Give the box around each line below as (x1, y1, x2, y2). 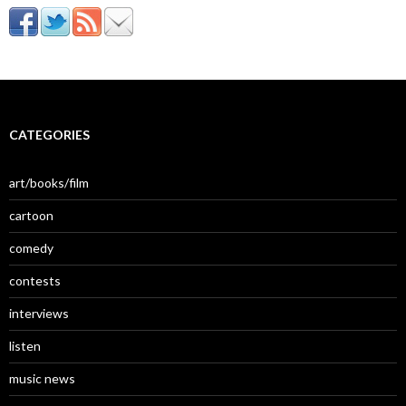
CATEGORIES (9, 127, 90, 143)
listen (9, 338, 41, 354)
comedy (9, 240, 53, 256)
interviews (9, 305, 69, 322)
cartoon (9, 208, 53, 224)
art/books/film (9, 175, 89, 191)
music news (9, 371, 75, 387)
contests (9, 273, 61, 289)
